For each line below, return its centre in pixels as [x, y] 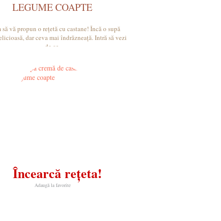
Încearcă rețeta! [57, 173]
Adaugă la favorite [52, 185]
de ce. [52, 46]
